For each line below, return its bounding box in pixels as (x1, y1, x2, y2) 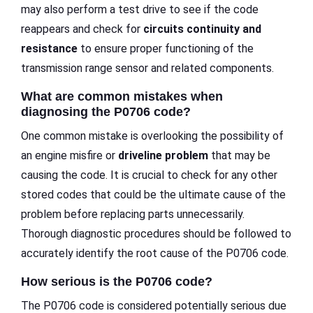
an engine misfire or (21, 149, 118, 163)
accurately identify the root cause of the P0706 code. (21, 247, 289, 261)
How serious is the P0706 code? (21, 275, 212, 289)
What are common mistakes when (21, 89, 223, 104)
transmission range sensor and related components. (21, 61, 274, 75)
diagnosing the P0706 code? (21, 105, 191, 119)
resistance (21, 42, 78, 56)
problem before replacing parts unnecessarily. (21, 208, 245, 221)
